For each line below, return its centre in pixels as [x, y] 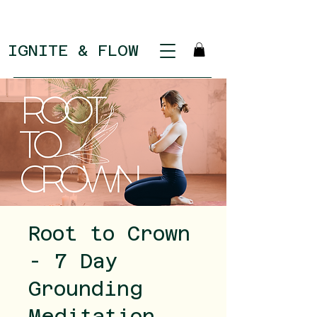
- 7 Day [73, 261]
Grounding [86, 289]
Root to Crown [109, 234]
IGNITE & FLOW [73, 50]
